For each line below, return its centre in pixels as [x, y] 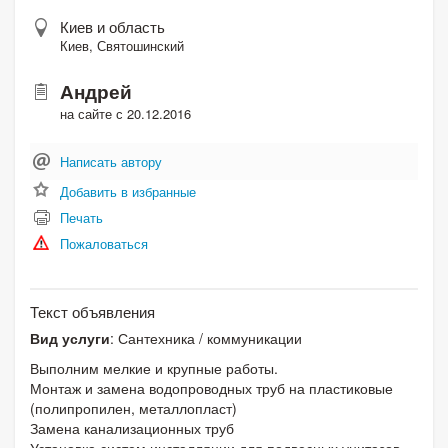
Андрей [96, 91]
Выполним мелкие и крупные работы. [154, 367]
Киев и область [112, 26]
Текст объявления [92, 311]
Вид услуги [70, 337]
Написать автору [111, 161]
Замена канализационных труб [132, 427]
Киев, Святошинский [122, 45]
